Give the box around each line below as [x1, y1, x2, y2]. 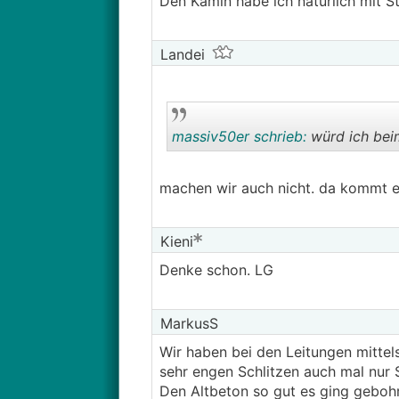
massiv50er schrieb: [171, 127, 306, 145]
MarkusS [155, 314, 218, 332]
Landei [155, 45, 205, 63]
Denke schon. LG [159, 261, 273, 279]
